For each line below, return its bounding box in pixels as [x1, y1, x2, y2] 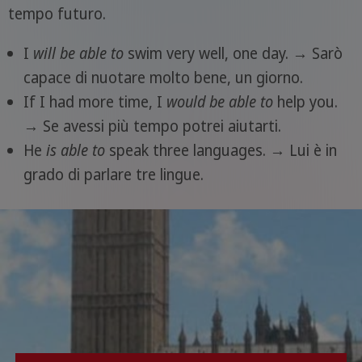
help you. [272, 90, 338, 112]
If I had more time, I [23, 90, 166, 112]
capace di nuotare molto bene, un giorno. [23, 66, 303, 88]
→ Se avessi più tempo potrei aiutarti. [23, 115, 281, 137]
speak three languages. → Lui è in [104, 139, 337, 161]
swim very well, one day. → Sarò [123, 42, 343, 64]
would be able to [166, 90, 273, 112]
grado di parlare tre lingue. [23, 163, 204, 185]
